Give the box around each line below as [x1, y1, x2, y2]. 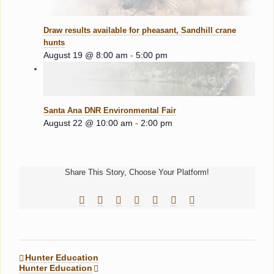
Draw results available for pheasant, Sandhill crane [43, 26, 236, 35]
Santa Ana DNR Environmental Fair [43, 105, 176, 115]
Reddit [103, 194, 131, 205]
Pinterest [158, 194, 194, 205]
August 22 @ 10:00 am [43, 117, 133, 128]
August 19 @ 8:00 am [43, 50, 128, 61]
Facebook [84, 194, 125, 205]
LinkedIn [121, 194, 160, 205]
